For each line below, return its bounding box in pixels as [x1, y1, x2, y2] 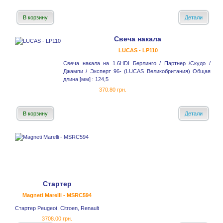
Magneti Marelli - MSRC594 [22, 192, 92, 199]
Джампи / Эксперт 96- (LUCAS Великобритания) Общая [63, 68, 211, 75]
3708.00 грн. [42, 216, 72, 222]
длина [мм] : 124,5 [63, 76, 109, 83]
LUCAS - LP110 [118, 47, 158, 54]
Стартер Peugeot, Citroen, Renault [15, 205, 99, 212]
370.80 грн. [99, 87, 126, 93]
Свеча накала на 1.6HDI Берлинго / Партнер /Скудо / [63, 60, 211, 67]
